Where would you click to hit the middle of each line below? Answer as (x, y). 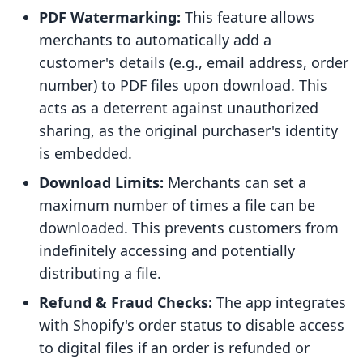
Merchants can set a (235, 183)
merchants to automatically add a (155, 40)
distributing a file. (100, 273)
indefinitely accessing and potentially (167, 251)
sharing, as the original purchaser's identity (188, 131)
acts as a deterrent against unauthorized (179, 108)
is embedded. (85, 154)
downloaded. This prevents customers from (189, 228)
